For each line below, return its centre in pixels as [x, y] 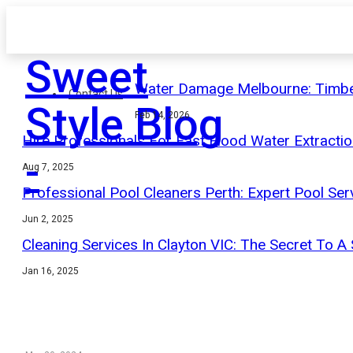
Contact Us [96, 94]
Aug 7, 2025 [48, 167]
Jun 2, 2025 [48, 219]
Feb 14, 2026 [162, 115]
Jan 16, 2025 [50, 271]
